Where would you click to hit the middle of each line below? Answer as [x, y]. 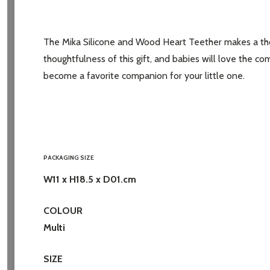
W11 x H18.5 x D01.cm [90, 180]
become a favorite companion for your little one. [144, 76]
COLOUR [63, 211]
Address [229, 14]
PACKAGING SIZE [69, 158]
